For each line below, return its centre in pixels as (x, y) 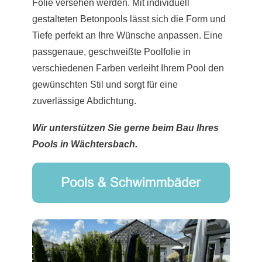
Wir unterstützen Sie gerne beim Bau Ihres (125, 127)
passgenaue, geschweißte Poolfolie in (111, 52)
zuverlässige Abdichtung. (84, 101)
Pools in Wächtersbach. (85, 144)
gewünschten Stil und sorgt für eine (105, 85)
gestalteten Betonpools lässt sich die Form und (129, 19)
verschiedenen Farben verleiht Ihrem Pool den (128, 68)
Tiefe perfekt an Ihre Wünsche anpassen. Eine (127, 36)
